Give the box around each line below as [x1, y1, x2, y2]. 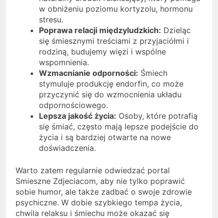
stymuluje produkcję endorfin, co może [39, 78, 183, 89]
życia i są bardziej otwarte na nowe [39, 132, 171, 142]
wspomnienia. [39, 57, 89, 67]
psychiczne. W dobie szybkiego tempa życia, [16, 197, 182, 207]
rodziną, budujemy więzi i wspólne [39, 46, 166, 56]
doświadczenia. [39, 143, 96, 153]
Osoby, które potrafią [116, 110, 198, 121]
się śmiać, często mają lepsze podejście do [39, 121, 199, 131]
